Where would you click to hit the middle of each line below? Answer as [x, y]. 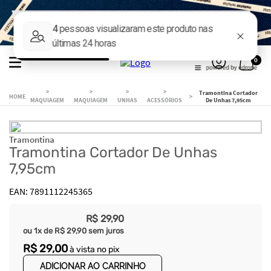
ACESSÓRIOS [165, 100]
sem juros [105, 230]
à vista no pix [94, 249]
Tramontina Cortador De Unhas [113, 152]
